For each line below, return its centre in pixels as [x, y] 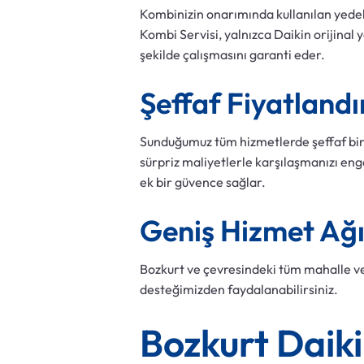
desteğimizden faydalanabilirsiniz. [239, 290]
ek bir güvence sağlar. [203, 182]
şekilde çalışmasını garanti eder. [232, 55]
